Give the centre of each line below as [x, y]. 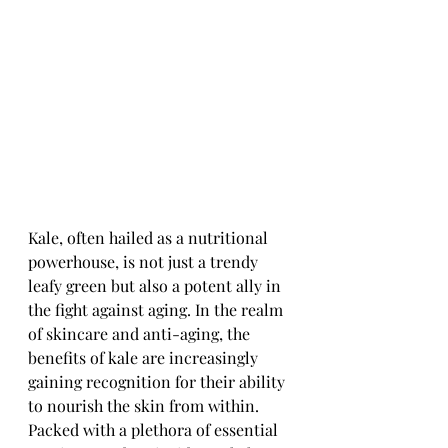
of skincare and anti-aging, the [141, 333]
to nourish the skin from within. [145, 405]
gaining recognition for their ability [158, 381]
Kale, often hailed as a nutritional [150, 237]
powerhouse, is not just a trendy [145, 261]
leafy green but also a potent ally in [156, 285]
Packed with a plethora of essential [155, 429]
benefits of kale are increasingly [145, 357]
